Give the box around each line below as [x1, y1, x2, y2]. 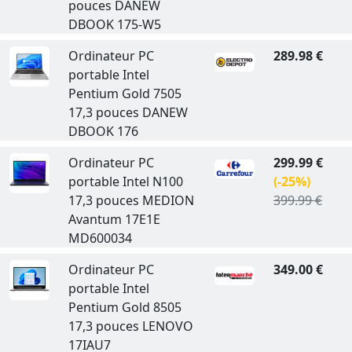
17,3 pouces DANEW [68, 104, 188, 121]
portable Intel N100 [68, 173, 183, 190]
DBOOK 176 [68, 123, 138, 140]
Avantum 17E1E [68, 211, 160, 228]
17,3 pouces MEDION [68, 192, 194, 209]
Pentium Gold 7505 [68, 85, 181, 102]
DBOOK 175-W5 [68, 16, 161, 33]
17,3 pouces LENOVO [68, 317, 193, 335]
